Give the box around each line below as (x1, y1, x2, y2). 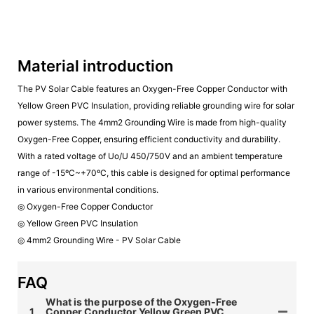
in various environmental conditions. (18, 184, 158, 195)
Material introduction (18, 56, 173, 75)
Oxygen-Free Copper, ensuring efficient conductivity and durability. (18, 133, 280, 144)
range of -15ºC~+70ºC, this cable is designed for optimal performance (18, 167, 290, 178)
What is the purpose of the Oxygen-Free (46, 295, 237, 308)
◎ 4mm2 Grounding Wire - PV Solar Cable (18, 234, 181, 245)
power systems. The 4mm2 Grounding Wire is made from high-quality (18, 116, 287, 128)
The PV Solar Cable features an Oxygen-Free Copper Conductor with (18, 83, 287, 94)
